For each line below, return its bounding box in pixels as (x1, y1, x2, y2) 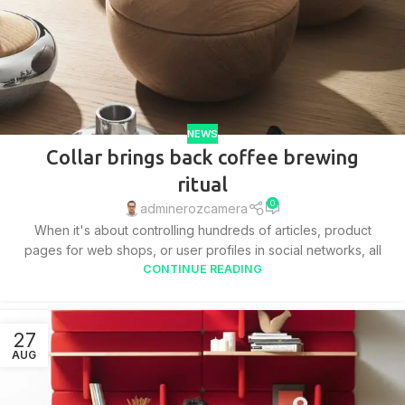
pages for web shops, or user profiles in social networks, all (24, 241, 381, 258)
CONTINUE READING (143, 261, 262, 276)
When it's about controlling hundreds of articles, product (33, 221, 372, 238)
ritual (177, 172, 228, 195)
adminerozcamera (140, 201, 249, 217)
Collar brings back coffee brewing (46, 145, 359, 168)
